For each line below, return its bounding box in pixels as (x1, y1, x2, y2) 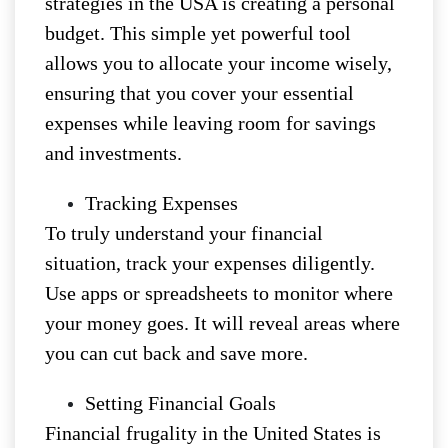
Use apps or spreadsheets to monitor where (45, 282, 393, 305)
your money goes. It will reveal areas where (45, 312, 400, 335)
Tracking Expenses (85, 192, 238, 215)
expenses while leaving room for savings (45, 112, 376, 135)
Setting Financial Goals (85, 392, 276, 415)
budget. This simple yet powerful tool (45, 22, 351, 45)
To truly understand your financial (45, 222, 323, 245)
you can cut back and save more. (45, 342, 308, 365)
